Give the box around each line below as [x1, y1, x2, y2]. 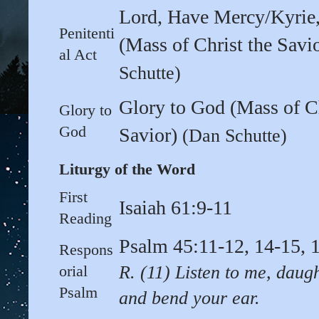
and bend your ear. [119, 288, 260, 309]
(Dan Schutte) [182, 125, 287, 147]
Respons [59, 241, 113, 259]
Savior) [119, 124, 182, 147]
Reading [59, 209, 112, 228]
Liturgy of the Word [59, 160, 195, 179]
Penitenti [59, 24, 115, 43]
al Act [59, 46, 97, 64]
